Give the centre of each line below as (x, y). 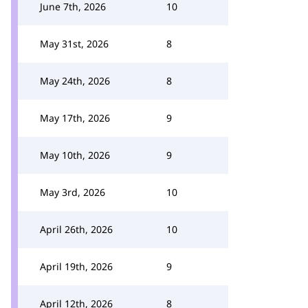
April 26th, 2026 (76, 229)
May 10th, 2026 (75, 155)
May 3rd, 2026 (73, 192)
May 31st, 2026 (74, 44)
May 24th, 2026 (75, 81)
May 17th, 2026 (75, 118)
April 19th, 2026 (76, 266)
